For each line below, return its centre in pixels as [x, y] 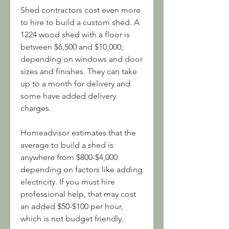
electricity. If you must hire [68, 182]
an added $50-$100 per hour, [72, 206]
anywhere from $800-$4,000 [69, 157]
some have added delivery [68, 96]
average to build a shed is [67, 145]
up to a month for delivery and [75, 84]
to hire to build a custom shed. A [80, 22]
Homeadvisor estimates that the [78, 133]
